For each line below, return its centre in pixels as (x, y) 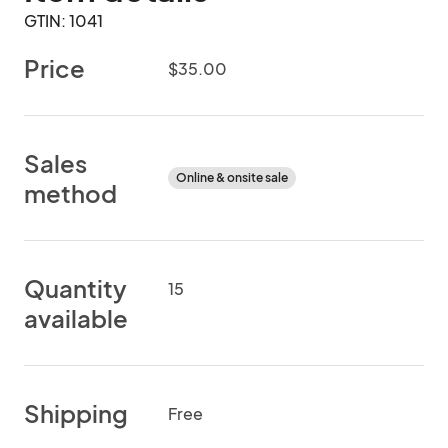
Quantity (75, 288)
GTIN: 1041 (63, 20)
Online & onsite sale (232, 177)
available (76, 318)
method (70, 193)
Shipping (76, 413)
